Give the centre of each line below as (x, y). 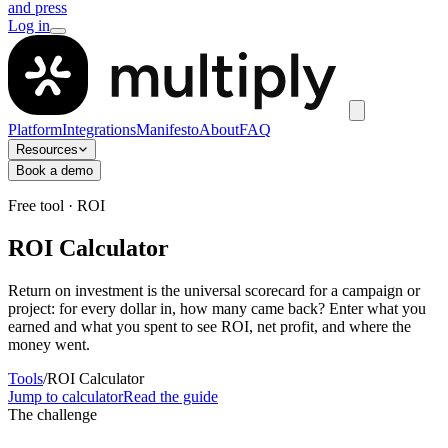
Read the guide (170, 396)
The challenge (52, 414)
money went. (49, 344)
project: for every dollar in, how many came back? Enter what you (217, 308)
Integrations (99, 129)
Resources (47, 149)
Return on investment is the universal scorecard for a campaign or (214, 290)
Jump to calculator (65, 396)
